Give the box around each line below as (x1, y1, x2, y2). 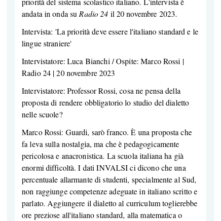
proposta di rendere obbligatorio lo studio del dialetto (22, 97, 189, 108)
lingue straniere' (22, 38, 72, 49)
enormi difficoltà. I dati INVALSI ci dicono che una (22, 162, 186, 173)
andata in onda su (22, 8, 79, 19)
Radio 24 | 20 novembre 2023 (22, 68, 115, 78)
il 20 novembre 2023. (108, 8, 178, 19)
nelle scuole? (22, 109, 63, 120)
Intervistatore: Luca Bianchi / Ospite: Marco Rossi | (22, 56, 184, 67)
